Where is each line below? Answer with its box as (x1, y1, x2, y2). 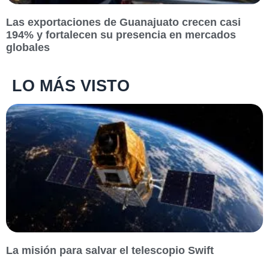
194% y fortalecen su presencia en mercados (6, 29, 236, 41)
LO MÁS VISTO (12, 77, 130, 95)
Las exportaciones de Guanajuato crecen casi (6, 16, 241, 29)
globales (6, 41, 50, 54)
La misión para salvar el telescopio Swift (6, 244, 217, 257)
